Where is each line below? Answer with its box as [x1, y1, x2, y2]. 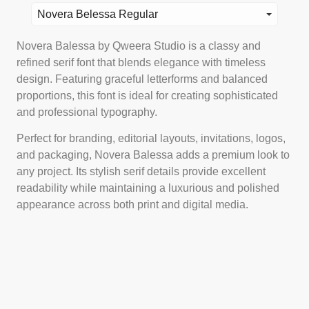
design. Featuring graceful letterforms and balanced [17, 72, 268, 85]
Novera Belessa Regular [37, 8, 158, 21]
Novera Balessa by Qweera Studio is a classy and [17, 39, 261, 52]
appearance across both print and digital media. [17, 198, 248, 210]
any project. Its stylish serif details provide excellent [17, 165, 266, 177]
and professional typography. [17, 106, 157, 118]
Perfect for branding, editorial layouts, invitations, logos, [17, 132, 286, 144]
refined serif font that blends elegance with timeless [17, 56, 266, 68]
